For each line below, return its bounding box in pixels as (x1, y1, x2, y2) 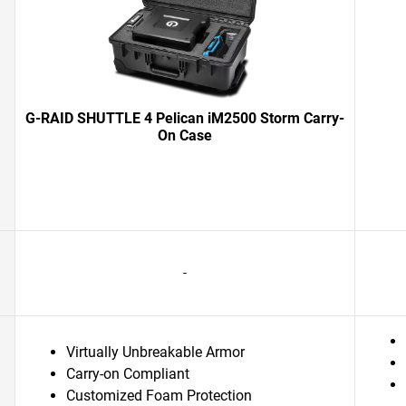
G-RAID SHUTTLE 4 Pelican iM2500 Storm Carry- (25, 110, 344, 127)
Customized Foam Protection (66, 387, 252, 404)
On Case (158, 127, 212, 144)
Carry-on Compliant (66, 365, 189, 382)
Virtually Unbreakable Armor (66, 343, 245, 361)
